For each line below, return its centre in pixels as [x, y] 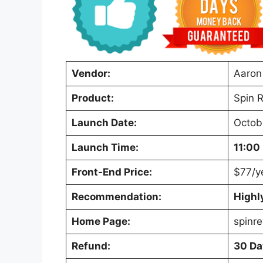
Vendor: [91, 73]
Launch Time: [105, 147]
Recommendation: [116, 196]
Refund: [91, 246]
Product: [92, 98]
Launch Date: [104, 122]
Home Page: [101, 221]
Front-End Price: [112, 172]
